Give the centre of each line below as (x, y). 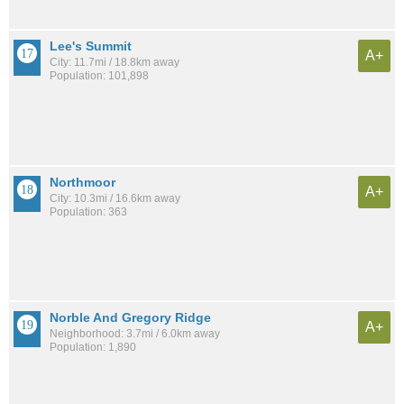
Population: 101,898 (99, 76)
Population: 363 (88, 211)
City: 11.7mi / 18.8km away (115, 63)
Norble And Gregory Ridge (130, 317)
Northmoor (83, 182)
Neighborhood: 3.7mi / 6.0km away (135, 333)
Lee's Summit (91, 46)
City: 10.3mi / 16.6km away (115, 198)
